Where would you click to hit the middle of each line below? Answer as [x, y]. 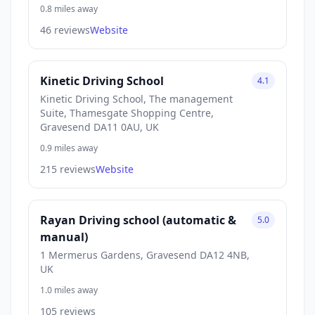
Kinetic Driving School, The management [136, 98]
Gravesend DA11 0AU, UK [99, 127]
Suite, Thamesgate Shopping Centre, [127, 112]
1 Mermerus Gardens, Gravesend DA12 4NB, [145, 255]
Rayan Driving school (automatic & [138, 220]
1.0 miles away [69, 290]
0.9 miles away [69, 148]
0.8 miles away [69, 8]
